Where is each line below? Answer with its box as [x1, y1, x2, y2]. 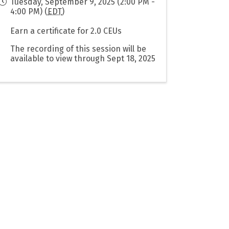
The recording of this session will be [10, 43, 147, 54]
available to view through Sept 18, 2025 [10, 53, 156, 63]
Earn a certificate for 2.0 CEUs [10, 26, 124, 36]
